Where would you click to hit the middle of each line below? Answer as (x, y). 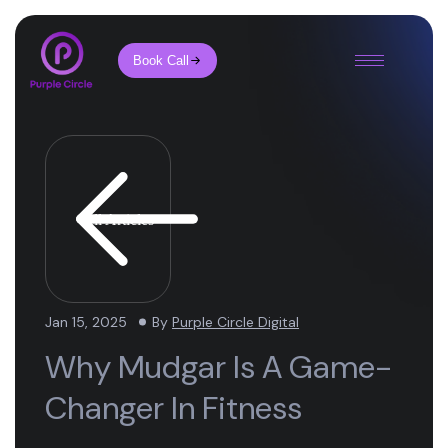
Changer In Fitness (173, 408)
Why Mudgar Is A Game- (218, 367)
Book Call (161, 60)
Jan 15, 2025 (86, 322)
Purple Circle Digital (235, 322)
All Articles (118, 219)
